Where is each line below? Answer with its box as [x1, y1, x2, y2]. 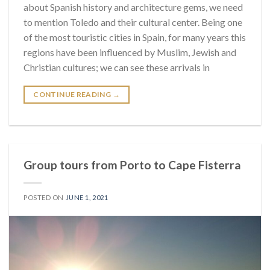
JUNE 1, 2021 [65, 193, 108, 202]
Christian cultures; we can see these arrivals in [24, 61, 210, 74]
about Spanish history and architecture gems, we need [24, 1, 243, 13]
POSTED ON [24, 193, 66, 202]
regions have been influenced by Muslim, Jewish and [24, 46, 236, 58]
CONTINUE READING [33, 90, 113, 99]
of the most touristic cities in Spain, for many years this [24, 31, 246, 43]
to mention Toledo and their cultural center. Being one [24, 16, 242, 28]
